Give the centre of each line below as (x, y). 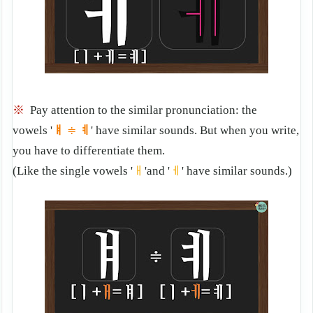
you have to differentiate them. (89, 151)
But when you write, (249, 131)
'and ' (157, 171)
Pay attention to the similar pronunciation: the (144, 110)
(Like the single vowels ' (73, 171)
